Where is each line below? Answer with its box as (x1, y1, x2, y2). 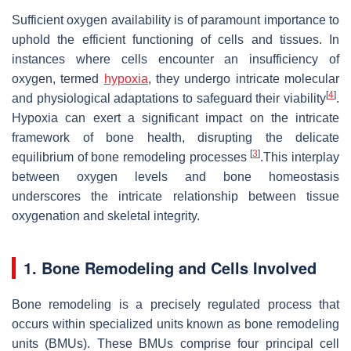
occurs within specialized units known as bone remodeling (12, 317, 339, 331)
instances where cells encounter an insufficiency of (12, 52, 339, 66)
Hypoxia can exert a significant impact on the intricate (12, 110, 339, 125)
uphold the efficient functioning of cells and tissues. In (12, 32, 339, 46)
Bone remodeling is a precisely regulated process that (12, 297, 339, 311)
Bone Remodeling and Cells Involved (42, 255, 317, 279)
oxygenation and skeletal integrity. (12, 208, 200, 223)
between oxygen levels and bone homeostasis (12, 169, 339, 183)
